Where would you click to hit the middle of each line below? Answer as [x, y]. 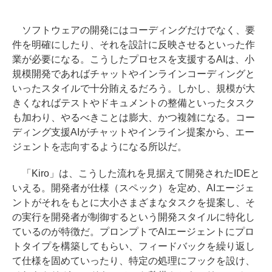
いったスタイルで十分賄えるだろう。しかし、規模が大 [134, 89]
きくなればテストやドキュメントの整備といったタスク [134, 103]
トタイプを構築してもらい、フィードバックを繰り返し [134, 246]
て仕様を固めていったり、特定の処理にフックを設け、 [134, 261]
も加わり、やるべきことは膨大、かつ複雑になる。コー [134, 118]
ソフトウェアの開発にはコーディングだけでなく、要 [134, 30]
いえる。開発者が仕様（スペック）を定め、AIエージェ [133, 188]
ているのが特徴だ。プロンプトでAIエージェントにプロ [133, 232]
